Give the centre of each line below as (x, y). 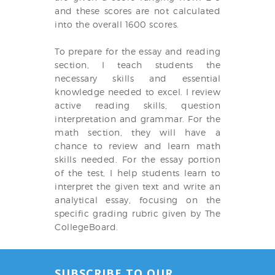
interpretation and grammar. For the (137, 119)
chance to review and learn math (137, 146)
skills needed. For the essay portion (137, 159)
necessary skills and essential (137, 78)
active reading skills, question (137, 105)
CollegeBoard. (87, 227)
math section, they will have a (137, 132)
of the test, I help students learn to (137, 173)
